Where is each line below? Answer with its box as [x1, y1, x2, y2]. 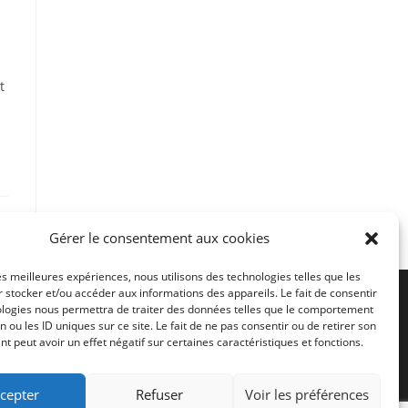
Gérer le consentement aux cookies [48, 229, 270, 247]
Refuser [135, 384, 183, 403]
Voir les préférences [244, 384, 369, 403]
